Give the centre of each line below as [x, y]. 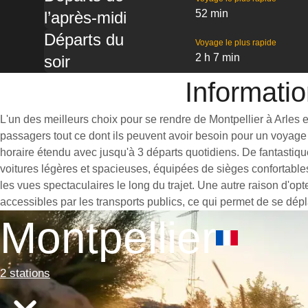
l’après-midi [85, 18]
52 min [211, 13]
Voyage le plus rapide [235, 43]
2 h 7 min [217, 57]
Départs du [84, 40]
